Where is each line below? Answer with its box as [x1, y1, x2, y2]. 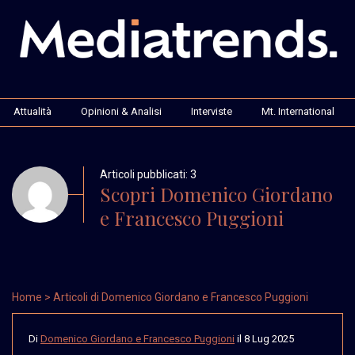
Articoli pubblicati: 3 [100, 167, 197, 181]
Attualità [13, 105, 52, 117]
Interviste [191, 105, 232, 117]
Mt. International [261, 105, 334, 117]
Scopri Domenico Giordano [100, 181, 334, 207]
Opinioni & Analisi [81, 105, 162, 117]
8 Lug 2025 [244, 332, 294, 345]
